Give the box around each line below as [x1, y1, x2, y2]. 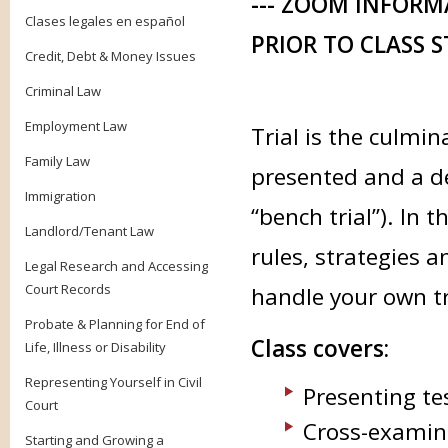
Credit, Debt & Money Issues [25, 47, 196, 65]
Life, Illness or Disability [25, 338, 166, 356]
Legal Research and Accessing [25, 257, 208, 275]
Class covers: [250, 333, 389, 364]
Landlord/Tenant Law [25, 222, 154, 240]
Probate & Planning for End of [25, 315, 205, 333]
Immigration [25, 187, 96, 205]
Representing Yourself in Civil [25, 373, 202, 391]
